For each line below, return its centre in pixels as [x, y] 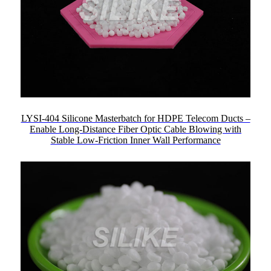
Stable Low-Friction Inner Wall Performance [135, 140]
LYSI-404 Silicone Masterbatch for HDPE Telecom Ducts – [135, 119]
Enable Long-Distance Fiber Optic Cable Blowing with [135, 129]
